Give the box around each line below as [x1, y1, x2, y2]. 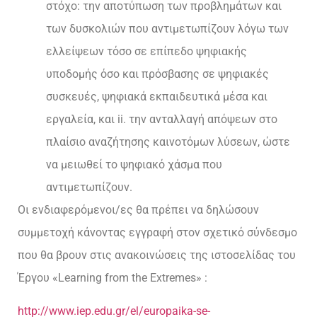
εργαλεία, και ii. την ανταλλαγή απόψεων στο [46, 113, 277, 127]
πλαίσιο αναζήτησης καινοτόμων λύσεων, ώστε [46, 135, 290, 149]
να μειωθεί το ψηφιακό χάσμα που [46, 158, 222, 172]
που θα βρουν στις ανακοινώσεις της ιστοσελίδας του [18, 248, 296, 263]
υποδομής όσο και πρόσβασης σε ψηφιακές [46, 67, 269, 81]
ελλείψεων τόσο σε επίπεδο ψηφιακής [46, 45, 247, 59]
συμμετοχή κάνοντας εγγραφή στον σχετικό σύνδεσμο [18, 226, 297, 240]
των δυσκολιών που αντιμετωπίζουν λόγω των [46, 22, 289, 36]
